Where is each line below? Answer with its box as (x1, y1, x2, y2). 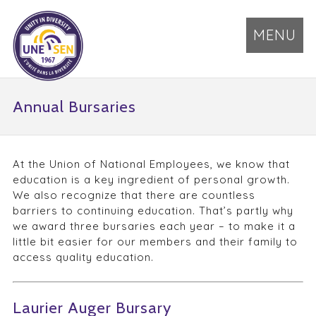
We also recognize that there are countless (12, 188, 255, 202)
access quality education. (12, 250, 154, 265)
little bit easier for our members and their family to (12, 235, 298, 249)
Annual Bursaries (12, 96, 136, 116)
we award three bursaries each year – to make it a (12, 219, 296, 233)
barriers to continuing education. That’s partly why (12, 204, 293, 218)
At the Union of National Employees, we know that (12, 157, 290, 171)
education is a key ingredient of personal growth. (12, 173, 290, 187)
